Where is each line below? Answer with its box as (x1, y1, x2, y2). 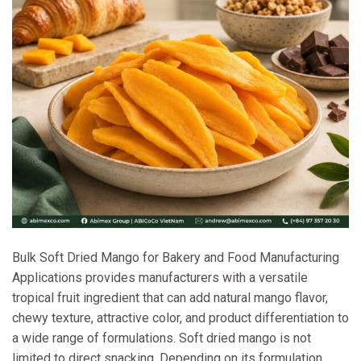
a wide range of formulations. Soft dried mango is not (12, 330, 311, 346)
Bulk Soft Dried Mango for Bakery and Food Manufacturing (12, 249, 339, 265)
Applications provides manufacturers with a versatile (12, 269, 308, 285)
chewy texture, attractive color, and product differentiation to (12, 309, 349, 326)
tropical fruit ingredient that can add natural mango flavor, (12, 289, 328, 305)
